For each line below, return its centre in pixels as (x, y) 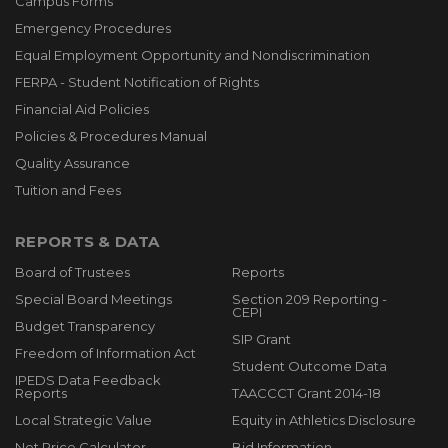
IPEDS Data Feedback (88, 380)
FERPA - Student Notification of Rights (137, 82)
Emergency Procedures (93, 28)
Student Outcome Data (309, 366)
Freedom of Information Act (105, 353)
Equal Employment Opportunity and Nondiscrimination (192, 55)
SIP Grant (261, 339)
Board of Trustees (72, 272)
